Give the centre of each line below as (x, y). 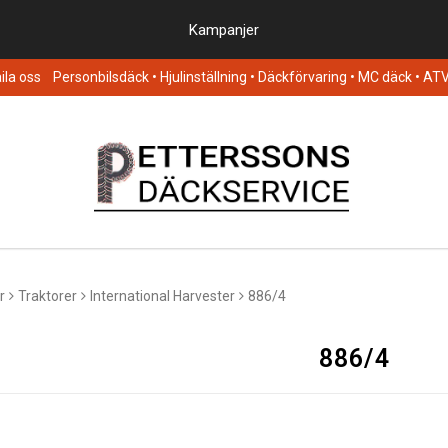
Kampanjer (224, 30)
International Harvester (162, 296)
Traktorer (47, 296)
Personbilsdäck (101, 77)
